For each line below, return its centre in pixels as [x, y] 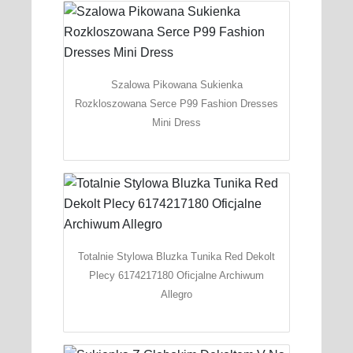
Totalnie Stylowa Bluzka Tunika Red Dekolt [176, 256]
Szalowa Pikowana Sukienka [176, 84]
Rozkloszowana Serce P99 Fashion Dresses [176, 103]
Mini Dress [176, 122]
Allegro [176, 294]
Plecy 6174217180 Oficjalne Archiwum [176, 275]
